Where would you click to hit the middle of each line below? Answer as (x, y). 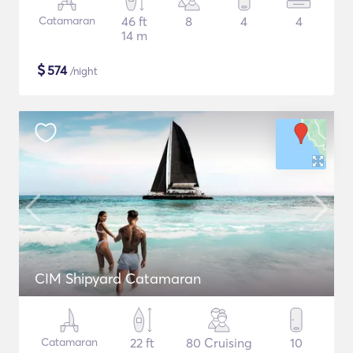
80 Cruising (219, 343)
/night (82, 71)
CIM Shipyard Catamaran (118, 279)
